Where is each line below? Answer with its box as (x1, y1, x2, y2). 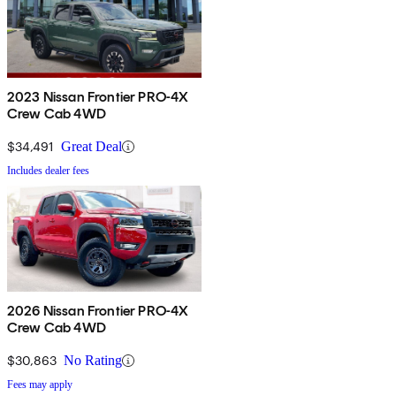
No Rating (64, 353, 122, 369)
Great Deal (61, 139, 122, 155)
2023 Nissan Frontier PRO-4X (7, 88, 189, 106)
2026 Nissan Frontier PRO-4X (7, 302, 189, 320)
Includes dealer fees (7, 164, 89, 178)
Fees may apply (7, 378, 72, 392)
